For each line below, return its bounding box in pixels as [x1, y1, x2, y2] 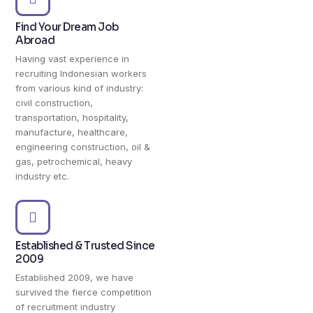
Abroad [15, 33, 55, 47]
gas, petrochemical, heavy [15, 155, 133, 167]
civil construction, [15, 96, 94, 108]
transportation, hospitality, [15, 111, 129, 123]
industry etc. [15, 170, 70, 182]
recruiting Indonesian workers [15, 67, 147, 79]
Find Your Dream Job [15, 20, 119, 34]
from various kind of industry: [15, 82, 144, 94]
